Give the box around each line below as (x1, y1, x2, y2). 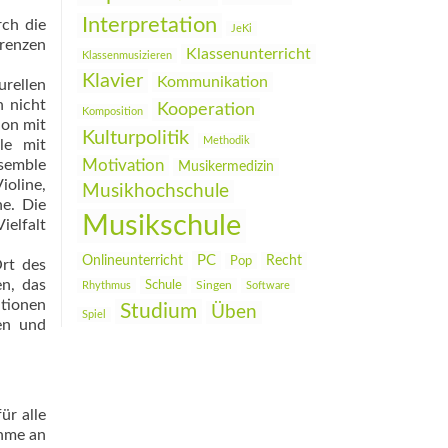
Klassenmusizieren (82, 50, 172, 61)
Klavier (82, 71, 143, 91)
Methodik (203, 135, 250, 146)
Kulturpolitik (82, 128, 189, 148)
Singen (196, 280, 232, 291)
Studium (120, 301, 197, 322)
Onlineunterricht (82, 254, 183, 268)
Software (246, 280, 290, 291)
